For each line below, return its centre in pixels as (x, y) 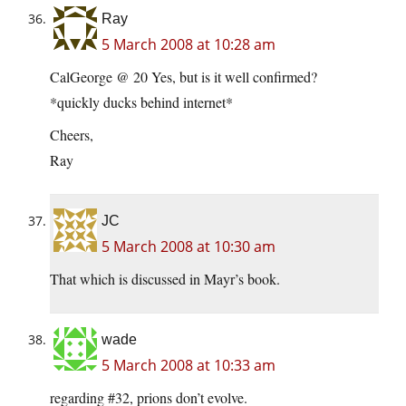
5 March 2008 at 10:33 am (188, 366)
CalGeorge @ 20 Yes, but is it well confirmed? (184, 77)
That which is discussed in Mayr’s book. (165, 279)
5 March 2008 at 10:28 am (188, 45)
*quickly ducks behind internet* (141, 102)
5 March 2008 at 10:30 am (188, 247)
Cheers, (72, 135)
